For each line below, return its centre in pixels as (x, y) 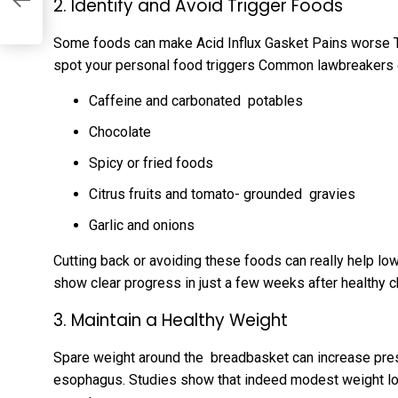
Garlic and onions (142, 225)
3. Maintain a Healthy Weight (171, 320)
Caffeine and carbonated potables (196, 101)
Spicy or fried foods (151, 163)
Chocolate (120, 132)
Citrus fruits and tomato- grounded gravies (222, 194)
